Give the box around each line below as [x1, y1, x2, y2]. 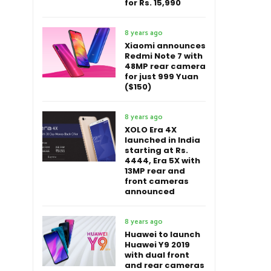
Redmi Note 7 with [125, 50, 203, 62]
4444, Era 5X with [125, 155, 200, 166]
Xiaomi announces [125, 40, 206, 51]
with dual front [125, 249, 189, 261]
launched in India [125, 134, 200, 146]
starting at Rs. [125, 145, 188, 156]
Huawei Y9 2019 [125, 239, 190, 250]
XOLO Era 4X [125, 124, 177, 135]
